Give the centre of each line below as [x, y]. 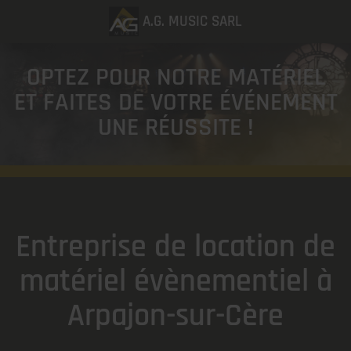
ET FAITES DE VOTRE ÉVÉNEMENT [175, 102]
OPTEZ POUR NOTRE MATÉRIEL [175, 77]
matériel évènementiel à [175, 282]
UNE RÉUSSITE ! [175, 127]
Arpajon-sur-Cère [175, 316]
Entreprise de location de [175, 247]
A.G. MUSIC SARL [193, 22]
